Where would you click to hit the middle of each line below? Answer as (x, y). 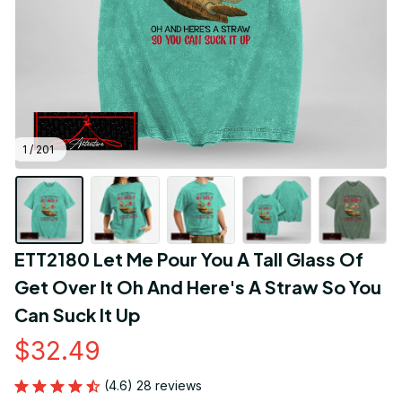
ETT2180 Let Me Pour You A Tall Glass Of (189, 259)
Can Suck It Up (78, 315)
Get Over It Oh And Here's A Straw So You (198, 287)
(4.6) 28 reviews (153, 386)
